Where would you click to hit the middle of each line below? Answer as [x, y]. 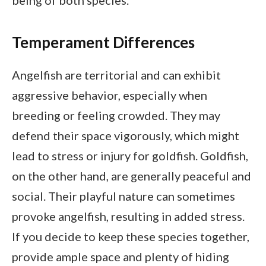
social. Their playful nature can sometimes [123, 196]
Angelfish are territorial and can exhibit [116, 75]
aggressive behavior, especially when [110, 95]
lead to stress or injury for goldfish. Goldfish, [130, 156]
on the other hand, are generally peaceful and [132, 176]
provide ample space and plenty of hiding [121, 257]
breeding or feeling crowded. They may [116, 115]
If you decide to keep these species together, [131, 237]
